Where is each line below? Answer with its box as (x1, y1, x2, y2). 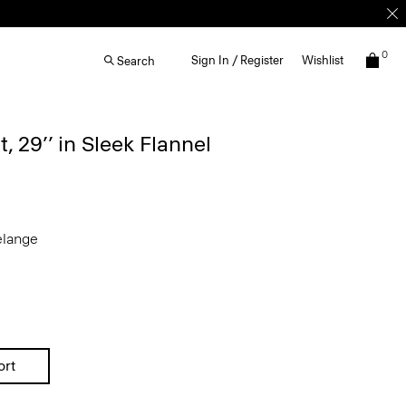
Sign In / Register (191, 53, 284, 67)
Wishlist (302, 53, 343, 67)
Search (117, 53, 155, 68)
